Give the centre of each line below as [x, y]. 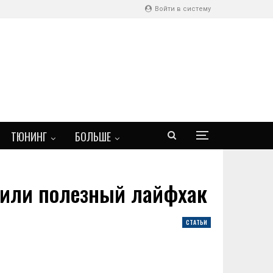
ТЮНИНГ [29, 136]
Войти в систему [182, 9]
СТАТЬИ [197, 222]
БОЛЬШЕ [93, 136]
